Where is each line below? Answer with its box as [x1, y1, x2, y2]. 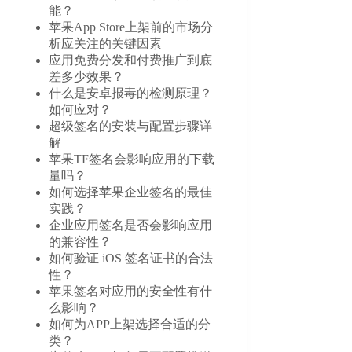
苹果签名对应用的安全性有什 [49, 284, 213, 298]
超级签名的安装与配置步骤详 [49, 119, 213, 133]
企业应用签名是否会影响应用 [49, 218, 213, 232]
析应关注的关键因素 [49, 36, 163, 50]
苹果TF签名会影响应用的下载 [49, 152, 215, 166]
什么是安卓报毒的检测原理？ [49, 86, 213, 100]
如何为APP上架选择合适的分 [49, 317, 211, 331]
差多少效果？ [49, 69, 125, 83]
